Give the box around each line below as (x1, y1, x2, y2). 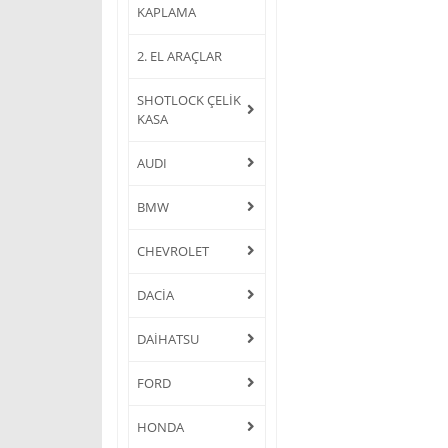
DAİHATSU (137, 329, 199, 348)
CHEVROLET (137, 241, 209, 260)
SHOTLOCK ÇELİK (137, 90, 241, 109)
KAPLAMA (137, 2, 196, 21)
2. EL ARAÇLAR (137, 46, 222, 65)
